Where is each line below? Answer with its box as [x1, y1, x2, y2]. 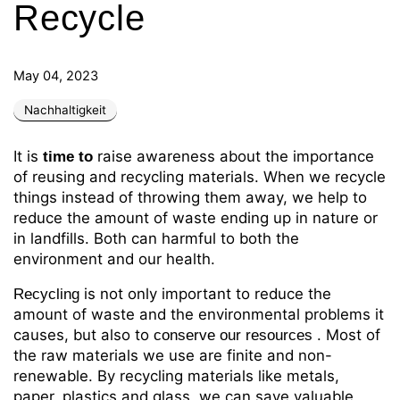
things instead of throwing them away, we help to [13, 188, 367, 207]
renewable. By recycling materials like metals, [13, 367, 339, 386]
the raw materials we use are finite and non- [13, 346, 332, 365]
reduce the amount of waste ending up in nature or [13, 209, 378, 228]
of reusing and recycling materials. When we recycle [13, 168, 386, 187]
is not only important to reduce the [84, 285, 331, 304]
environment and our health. [13, 250, 215, 269]
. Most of [317, 326, 380, 345]
